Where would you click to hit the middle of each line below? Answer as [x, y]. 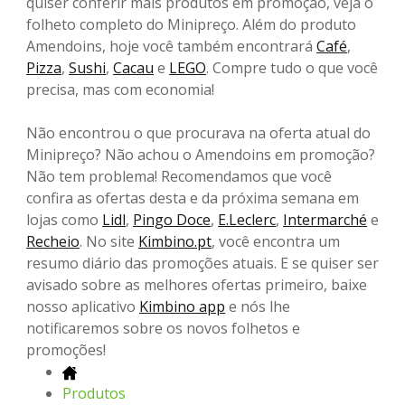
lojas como [64, 220]
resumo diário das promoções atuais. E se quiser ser [202, 264]
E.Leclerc [247, 220]
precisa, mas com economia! [120, 90]
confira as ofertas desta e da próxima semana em [193, 198]
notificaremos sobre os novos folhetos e [163, 329]
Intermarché [325, 220]
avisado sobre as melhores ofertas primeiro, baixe [197, 285]
